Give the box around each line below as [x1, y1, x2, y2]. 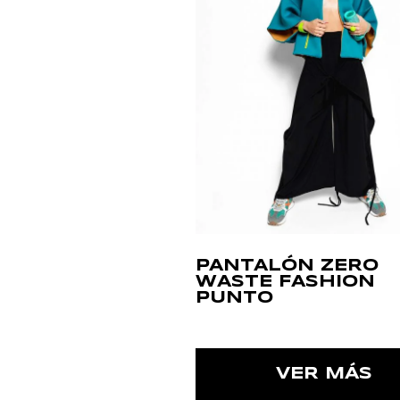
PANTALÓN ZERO [195, 258, 379, 275]
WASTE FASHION [195, 274, 375, 291]
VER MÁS [276, 366, 373, 383]
